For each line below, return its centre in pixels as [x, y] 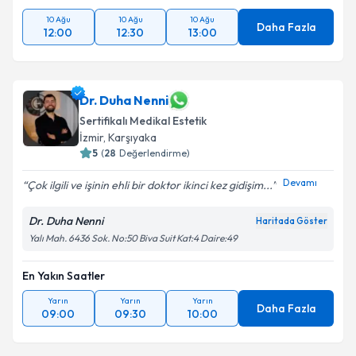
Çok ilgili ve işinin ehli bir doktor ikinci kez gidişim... [149, 185]
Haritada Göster [292, 221]
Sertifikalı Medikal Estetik [143, 121]
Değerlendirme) [155, 153]
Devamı [300, 182]
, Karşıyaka [130, 137]
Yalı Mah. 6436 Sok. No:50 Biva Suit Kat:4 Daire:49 [133, 238]
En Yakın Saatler [64, 276]
